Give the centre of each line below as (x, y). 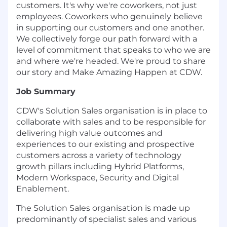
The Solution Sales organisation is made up (103, 208)
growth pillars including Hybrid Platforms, (100, 166)
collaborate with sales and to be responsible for (111, 122)
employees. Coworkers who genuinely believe (109, 16)
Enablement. (43, 188)
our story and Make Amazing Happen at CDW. (109, 72)
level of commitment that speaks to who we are (113, 50)
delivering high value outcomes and (89, 133)
